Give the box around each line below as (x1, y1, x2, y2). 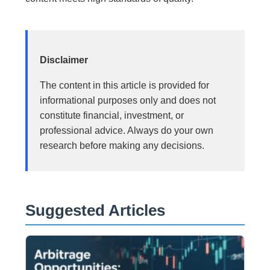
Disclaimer (40, 54, 89, 65)
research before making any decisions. (40, 140, 205, 151)
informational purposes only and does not (40, 95, 216, 105)
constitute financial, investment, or (40, 110, 184, 121)
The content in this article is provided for (40, 80, 210, 90)
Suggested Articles (25, 201, 166, 219)
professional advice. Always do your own (40, 125, 214, 136)
